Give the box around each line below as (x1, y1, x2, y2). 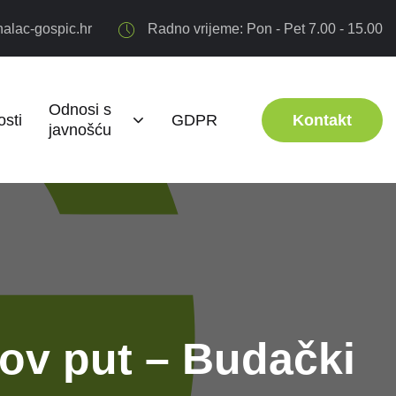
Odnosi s (48, 101, 111, 118)
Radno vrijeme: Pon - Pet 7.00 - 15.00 (148, 21, 383, 36)
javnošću (48, 121, 111, 139)
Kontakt (293, 110, 352, 129)
